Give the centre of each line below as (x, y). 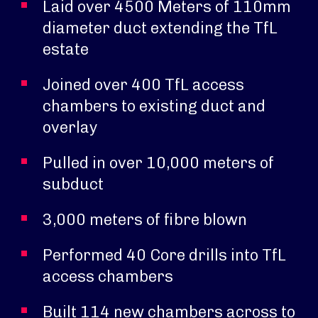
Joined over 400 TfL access (143, 85)
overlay (70, 127)
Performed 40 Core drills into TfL (164, 255)
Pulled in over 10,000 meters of (158, 163)
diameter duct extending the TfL (160, 28)
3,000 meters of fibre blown (145, 220)
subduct (73, 184)
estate (66, 49)
